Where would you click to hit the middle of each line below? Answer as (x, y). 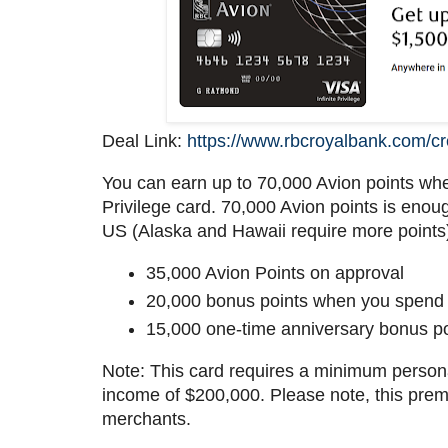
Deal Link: (144, 141)
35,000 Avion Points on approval (275, 272)
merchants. (146, 418)
